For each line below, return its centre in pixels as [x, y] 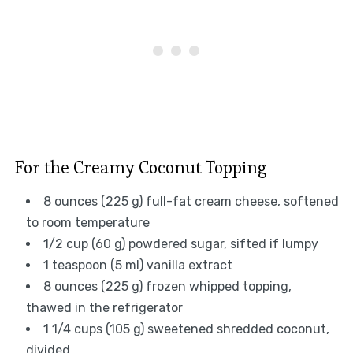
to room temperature [87, 223]
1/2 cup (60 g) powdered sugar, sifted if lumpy [180, 244]
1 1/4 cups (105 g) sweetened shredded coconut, [186, 329]
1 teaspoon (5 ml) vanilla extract [137, 266]
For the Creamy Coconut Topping [140, 167]
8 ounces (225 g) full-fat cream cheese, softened [191, 202]
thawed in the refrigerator [104, 308]
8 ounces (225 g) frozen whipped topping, [167, 287]
